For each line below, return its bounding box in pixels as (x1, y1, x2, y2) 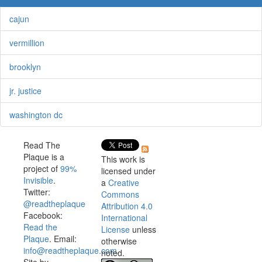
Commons (101, 188, 139, 201)
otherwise (101, 235, 137, 247)
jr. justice (9, 85, 42, 97)
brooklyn (9, 61, 41, 73)
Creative (108, 177, 139, 189)
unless (132, 223, 156, 236)
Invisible (23, 174, 53, 187)
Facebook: (23, 209, 63, 222)
